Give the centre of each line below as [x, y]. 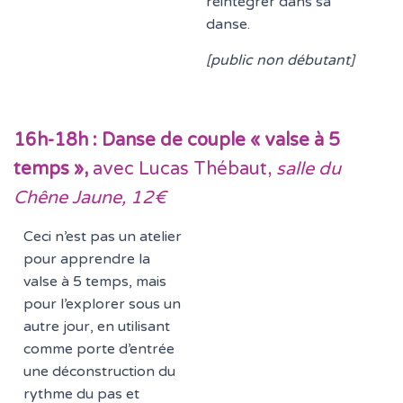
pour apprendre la [87, 259]
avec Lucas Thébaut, [182, 169]
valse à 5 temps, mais [95, 282]
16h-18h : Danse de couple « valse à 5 [177, 140]
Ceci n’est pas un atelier [103, 237]
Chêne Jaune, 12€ [90, 198]
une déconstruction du [100, 372]
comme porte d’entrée [99, 349]
